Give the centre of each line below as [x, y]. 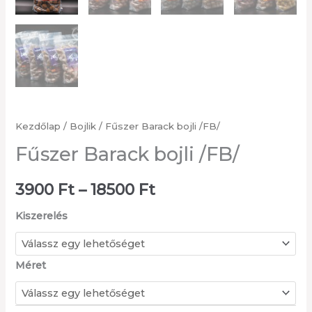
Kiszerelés [42, 216]
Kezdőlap [38, 126]
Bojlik [83, 126]
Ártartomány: [207, 188]
